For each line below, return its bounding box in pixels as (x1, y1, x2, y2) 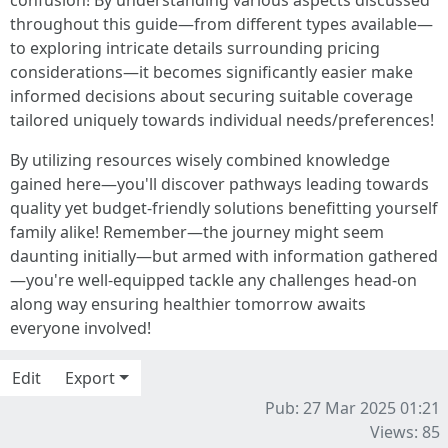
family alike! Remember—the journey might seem (10, 221, 384, 243)
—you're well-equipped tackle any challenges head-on (10, 269, 417, 291)
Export (65, 367, 115, 389)
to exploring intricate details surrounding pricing (10, 37, 380, 59)
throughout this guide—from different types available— (10, 13, 433, 35)
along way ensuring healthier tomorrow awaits (10, 293, 366, 315)
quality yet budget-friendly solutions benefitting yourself (10, 197, 438, 219)
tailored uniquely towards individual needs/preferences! (10, 109, 434, 131)
